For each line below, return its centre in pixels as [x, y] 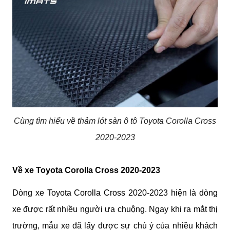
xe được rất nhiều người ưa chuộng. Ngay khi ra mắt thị [115, 209]
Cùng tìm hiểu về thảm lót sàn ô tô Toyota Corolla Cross [115, 121]
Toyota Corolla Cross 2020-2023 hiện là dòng [132, 193]
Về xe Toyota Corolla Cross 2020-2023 [86, 170]
